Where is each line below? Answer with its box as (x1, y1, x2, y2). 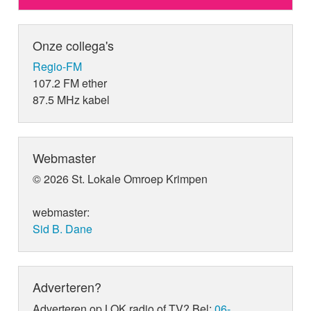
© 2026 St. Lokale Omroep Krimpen (33, 171, 208, 187)
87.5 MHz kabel (33, 92, 110, 108)
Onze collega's (33, 36, 115, 55)
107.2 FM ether (33, 75, 108, 92)
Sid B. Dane (33, 221, 93, 237)
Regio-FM (33, 58, 83, 75)
